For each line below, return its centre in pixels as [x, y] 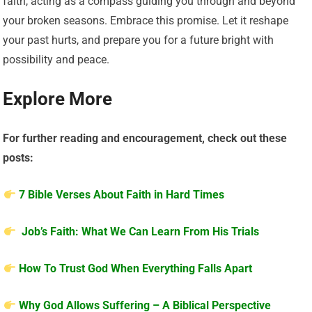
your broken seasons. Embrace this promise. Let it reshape [146, 20]
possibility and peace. [56, 59]
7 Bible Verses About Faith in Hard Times [121, 194]
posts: [18, 157]
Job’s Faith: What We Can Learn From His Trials [139, 231]
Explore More [58, 99]
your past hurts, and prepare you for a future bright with [139, 40]
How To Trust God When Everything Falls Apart [135, 268]
